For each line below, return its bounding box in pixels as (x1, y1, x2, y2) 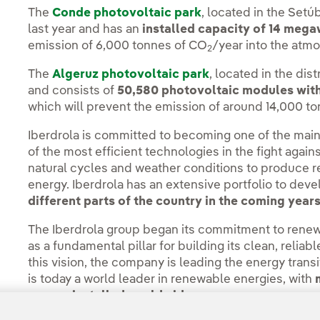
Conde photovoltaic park (52, 7, 202, 20)
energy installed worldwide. (28, 290, 196, 303)
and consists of (28, 85, 118, 98)
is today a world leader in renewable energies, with (28, 274, 316, 286)
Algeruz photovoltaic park (52, 69, 210, 81)
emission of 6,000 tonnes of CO (28, 40, 208, 53)
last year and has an (28, 24, 143, 36)
